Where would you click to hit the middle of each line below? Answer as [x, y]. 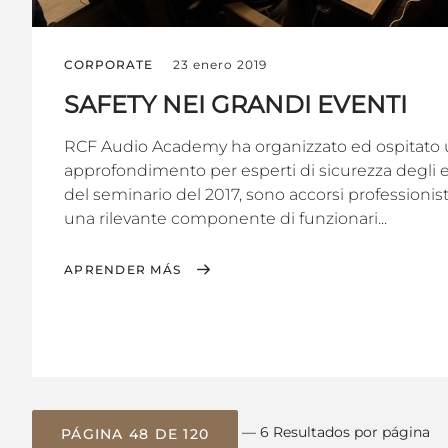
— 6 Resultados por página [336, 432]
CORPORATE [108, 65]
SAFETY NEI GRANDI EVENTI [235, 105]
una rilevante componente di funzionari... [225, 219]
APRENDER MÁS [122, 270]
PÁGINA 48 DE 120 [135, 433]
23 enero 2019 [220, 65]
